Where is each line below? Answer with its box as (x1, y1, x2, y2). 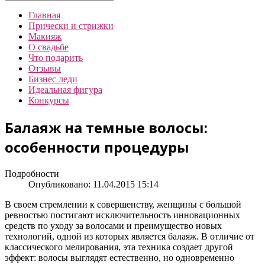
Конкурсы (28, 95, 69, 105)
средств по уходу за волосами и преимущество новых (5, 220, 222, 231)
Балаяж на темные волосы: (5, 117, 208, 137)
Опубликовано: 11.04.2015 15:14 (28, 179, 159, 189)
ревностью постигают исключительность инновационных (5, 209, 240, 220)
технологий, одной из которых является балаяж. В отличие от (5, 231, 254, 241)
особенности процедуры (5, 137, 189, 157)
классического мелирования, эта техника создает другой (5, 241, 233, 252)
